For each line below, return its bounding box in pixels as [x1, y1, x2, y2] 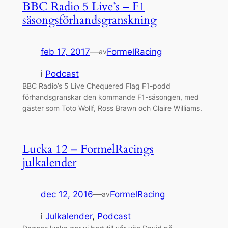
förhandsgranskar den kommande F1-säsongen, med [22, 92, 199, 101]
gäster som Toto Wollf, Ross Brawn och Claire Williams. [22, 103, 202, 112]
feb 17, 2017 [40, 46, 90, 57]
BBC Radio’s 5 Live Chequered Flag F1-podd [22, 81, 170, 90]
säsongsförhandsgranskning [22, 12, 157, 28]
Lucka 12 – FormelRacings [22, 140, 154, 157]
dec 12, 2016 [40, 189, 93, 199]
